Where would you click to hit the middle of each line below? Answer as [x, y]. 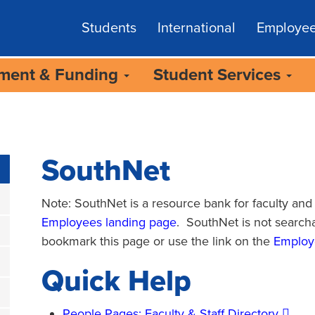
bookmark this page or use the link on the [157, 241]
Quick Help [116, 281]
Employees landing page [109, 222]
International [197, 28]
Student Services [219, 75]
